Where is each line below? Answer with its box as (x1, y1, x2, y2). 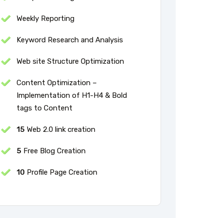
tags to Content (17, 103, 73, 112)
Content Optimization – (17, 78, 97, 87)
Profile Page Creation (25, 167, 97, 177)
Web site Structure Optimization (17, 56, 124, 66)
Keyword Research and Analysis (17, 35, 123, 44)
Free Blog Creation (21, 146, 86, 155)
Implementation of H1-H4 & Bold (17, 91, 127, 100)
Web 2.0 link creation (25, 125, 95, 134)
